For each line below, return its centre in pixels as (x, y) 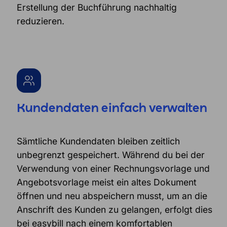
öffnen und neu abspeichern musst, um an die (112, 196)
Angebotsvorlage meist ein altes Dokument (106, 182)
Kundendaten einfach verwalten (112, 109)
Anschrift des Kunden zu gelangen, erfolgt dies (114, 209)
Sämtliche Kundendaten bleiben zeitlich (98, 141)
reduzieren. (40, 21)
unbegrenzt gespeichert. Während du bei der (110, 155)
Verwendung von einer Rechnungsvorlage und (113, 168)
